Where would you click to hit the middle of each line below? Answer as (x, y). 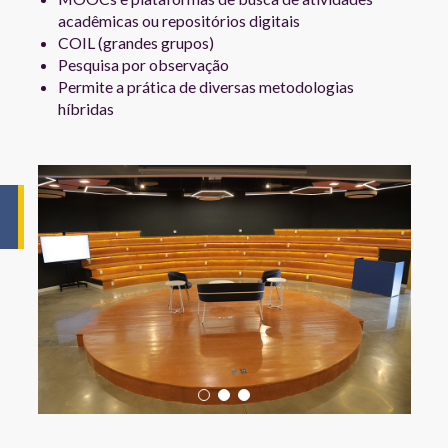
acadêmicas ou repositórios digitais (178, 21)
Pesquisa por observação (143, 65)
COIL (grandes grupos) (135, 43)
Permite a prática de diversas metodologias (205, 87)
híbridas (85, 109)
